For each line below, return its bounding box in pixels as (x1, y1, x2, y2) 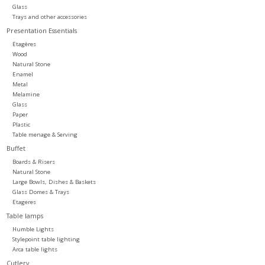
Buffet (6, 143, 25, 153)
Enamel (12, 70, 33, 78)
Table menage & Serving (12, 130, 77, 138)
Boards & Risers (12, 157, 55, 166)
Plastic (12, 120, 30, 128)
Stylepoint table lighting (12, 235, 80, 243)
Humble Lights (12, 225, 54, 233)
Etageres (12, 198, 36, 206)
